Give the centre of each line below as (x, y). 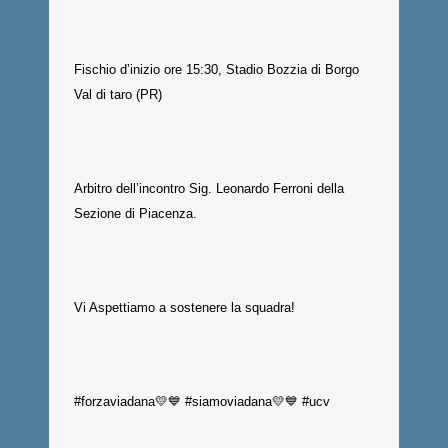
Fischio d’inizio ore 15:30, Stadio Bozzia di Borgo (216, 69)
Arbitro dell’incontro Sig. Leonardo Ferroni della (209, 188)
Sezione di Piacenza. (135, 213)
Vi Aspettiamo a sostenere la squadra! (184, 307)
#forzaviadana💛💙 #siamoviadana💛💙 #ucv (202, 401)
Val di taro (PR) (118, 94)
